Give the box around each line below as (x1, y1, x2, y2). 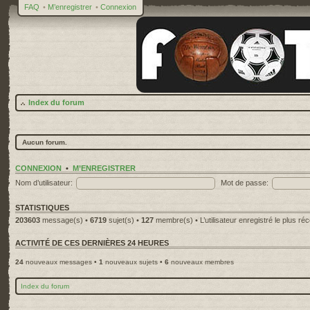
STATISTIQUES (15, 203, 69, 212)
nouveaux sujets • (103, 258, 165, 266)
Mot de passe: (221, 178, 268, 187)
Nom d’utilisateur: (15, 178, 73, 187)
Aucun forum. (22, 138, 67, 146)
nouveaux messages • (24, 258, 99, 266)
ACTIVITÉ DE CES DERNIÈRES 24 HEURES (15, 239, 169, 247)
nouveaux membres (169, 258, 234, 266)
